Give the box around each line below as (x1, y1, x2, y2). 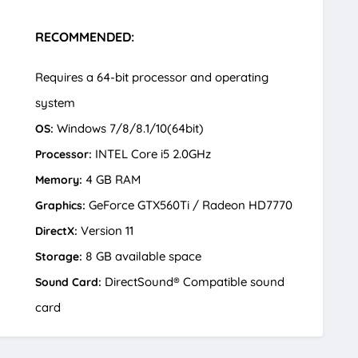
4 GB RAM (82, 171, 141, 187)
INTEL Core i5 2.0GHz (92, 145, 211, 161)
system (35, 94, 75, 110)
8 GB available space (82, 248, 201, 264)
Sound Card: (35, 274, 101, 289)
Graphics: (35, 197, 86, 213)
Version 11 (78, 222, 133, 238)
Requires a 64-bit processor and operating (35, 69, 268, 85)
